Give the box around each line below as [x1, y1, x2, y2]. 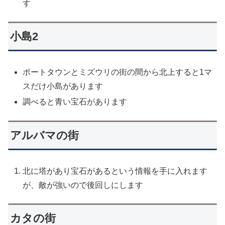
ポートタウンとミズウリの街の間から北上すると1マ [23, 68, 212, 77]
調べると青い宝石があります [23, 97, 128, 106]
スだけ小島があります [23, 82, 103, 91]
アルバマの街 [10, 129, 79, 142]
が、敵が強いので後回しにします [23, 180, 144, 189]
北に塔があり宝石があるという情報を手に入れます [23, 166, 208, 175]
